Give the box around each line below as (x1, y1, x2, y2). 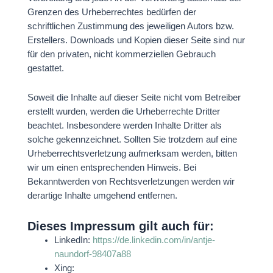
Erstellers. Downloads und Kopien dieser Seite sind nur (27, 35, 245, 45)
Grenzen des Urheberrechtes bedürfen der (27, 7, 196, 17)
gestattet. (27, 63, 64, 73)
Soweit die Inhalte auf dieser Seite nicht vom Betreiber (27, 93, 241, 103)
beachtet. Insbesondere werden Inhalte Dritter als (27, 121, 222, 131)
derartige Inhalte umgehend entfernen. (27, 191, 177, 201)
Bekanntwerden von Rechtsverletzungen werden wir (27, 177, 235, 187)
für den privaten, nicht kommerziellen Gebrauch (27, 49, 216, 59)
